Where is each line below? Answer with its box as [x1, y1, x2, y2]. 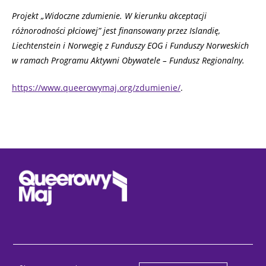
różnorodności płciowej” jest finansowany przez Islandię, [12, 25, 220, 37]
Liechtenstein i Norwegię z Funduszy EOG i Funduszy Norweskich [12, 40, 249, 52]
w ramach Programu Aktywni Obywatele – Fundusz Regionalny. [12, 55, 247, 66]
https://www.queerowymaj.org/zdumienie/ [12, 82, 180, 94]
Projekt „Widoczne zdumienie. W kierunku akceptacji [12, 10, 207, 22]
